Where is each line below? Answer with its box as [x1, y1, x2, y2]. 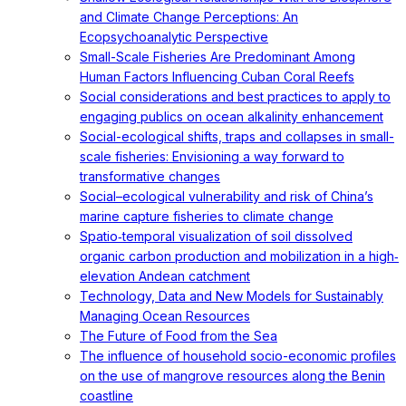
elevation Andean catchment [80, 268, 250, 284]
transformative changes [80, 169, 220, 184]
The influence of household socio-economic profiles [80, 348, 396, 363]
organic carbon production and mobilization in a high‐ [80, 248, 399, 264]
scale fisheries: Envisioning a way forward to [80, 149, 344, 164]
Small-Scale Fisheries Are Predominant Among [80, 49, 355, 64]
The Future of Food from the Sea [80, 328, 277, 343]
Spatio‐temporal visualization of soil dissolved [80, 228, 353, 244]
